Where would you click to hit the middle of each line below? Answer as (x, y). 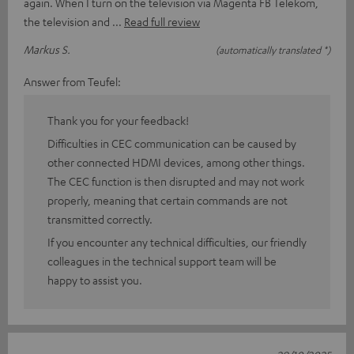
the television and (68, 21)
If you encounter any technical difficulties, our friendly (177, 241)
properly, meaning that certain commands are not (168, 200)
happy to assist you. (95, 279)
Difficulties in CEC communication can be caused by (172, 143)
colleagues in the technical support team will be (162, 260)
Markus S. (47, 49)
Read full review (162, 21)
